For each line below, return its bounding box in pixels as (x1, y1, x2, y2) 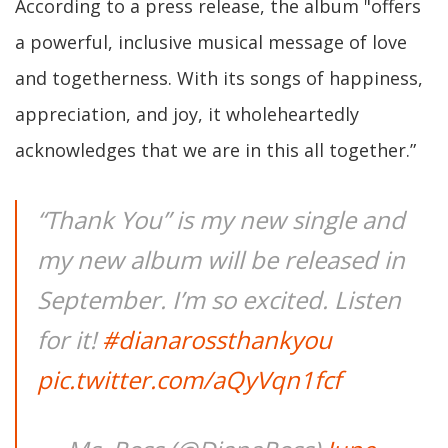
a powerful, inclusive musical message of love (15, 30, 407, 54)
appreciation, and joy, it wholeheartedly (15, 102, 359, 126)
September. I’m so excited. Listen (37, 283, 401, 316)
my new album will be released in (37, 243, 405, 276)
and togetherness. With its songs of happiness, (15, 66, 423, 90)
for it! (37, 323, 102, 356)
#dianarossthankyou (102, 323, 332, 356)
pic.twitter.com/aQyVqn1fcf (37, 363, 341, 396)
